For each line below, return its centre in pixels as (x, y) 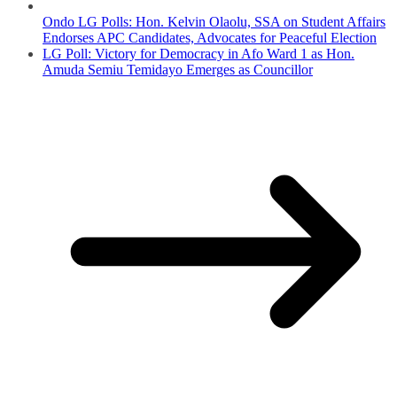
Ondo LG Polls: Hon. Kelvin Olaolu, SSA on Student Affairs (214, 22)
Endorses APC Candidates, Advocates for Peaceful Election (210, 38)
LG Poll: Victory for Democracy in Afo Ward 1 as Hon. (198, 54)
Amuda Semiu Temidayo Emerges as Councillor (178, 70)
